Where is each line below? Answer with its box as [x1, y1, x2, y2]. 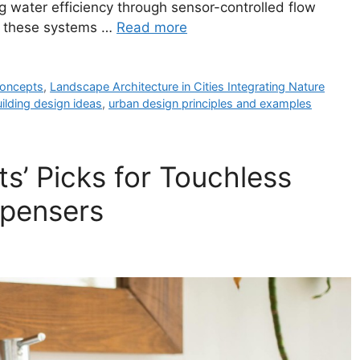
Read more [117, 19, 187, 36]
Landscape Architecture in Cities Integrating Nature [50, 80, 325, 94]
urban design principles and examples [108, 96, 312, 111]
